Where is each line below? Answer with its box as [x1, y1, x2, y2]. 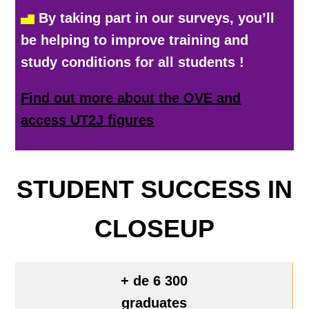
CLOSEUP [94, 215, 215, 243]
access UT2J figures [21, 112, 154, 128]
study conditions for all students [21, 54, 236, 70]
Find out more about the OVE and [21, 90, 241, 106]
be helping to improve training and [21, 32, 249, 48]
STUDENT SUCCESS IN [17, 175, 292, 204]
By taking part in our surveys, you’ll [39, 10, 275, 26]
